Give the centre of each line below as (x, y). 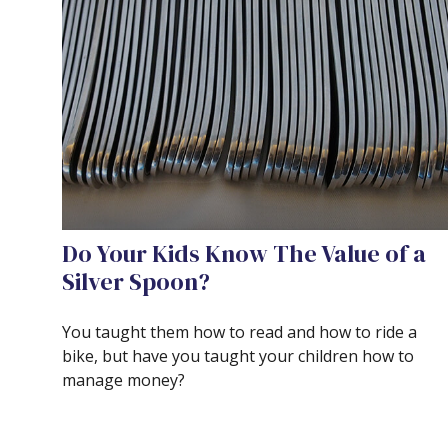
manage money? (123, 379)
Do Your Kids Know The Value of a (244, 253)
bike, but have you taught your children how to (238, 355)
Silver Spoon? (136, 281)
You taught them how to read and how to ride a (239, 331)
